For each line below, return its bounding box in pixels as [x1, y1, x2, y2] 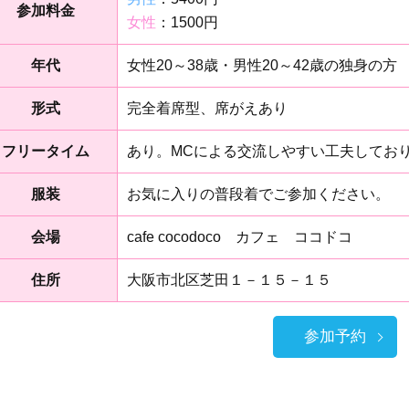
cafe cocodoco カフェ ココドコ [127, 228, 352, 245]
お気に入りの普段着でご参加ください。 [127, 185, 390, 202]
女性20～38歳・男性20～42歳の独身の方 [127, 57, 397, 73]
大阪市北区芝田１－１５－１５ [127, 271, 331, 288]
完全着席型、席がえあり [127, 100, 288, 116]
